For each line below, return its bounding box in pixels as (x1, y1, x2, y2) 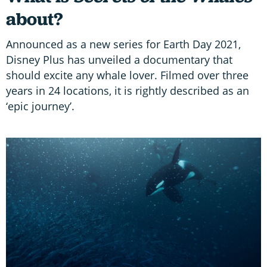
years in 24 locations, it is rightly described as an (6, 83, 249, 98)
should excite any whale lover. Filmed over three (6, 67, 249, 82)
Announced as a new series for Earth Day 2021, (6, 36, 241, 51)
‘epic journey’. (6, 98, 74, 113)
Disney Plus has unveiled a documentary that (6, 52, 232, 67)
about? (6, 7, 63, 30)
